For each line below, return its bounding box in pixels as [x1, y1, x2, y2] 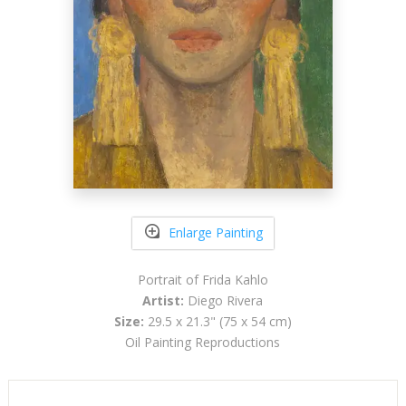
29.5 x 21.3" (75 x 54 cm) [143, 312, 292, 330]
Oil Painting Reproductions [125, 333, 281, 351]
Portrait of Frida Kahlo [137, 270, 268, 288]
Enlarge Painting [168, 224, 263, 242]
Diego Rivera [184, 291, 264, 309]
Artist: [142, 291, 185, 309]
